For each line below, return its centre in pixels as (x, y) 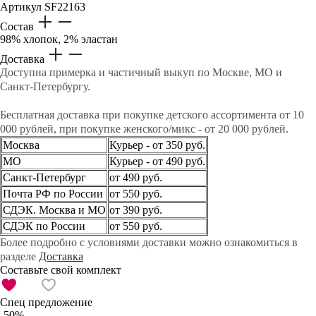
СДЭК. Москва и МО (54, 210)
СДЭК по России (44, 226)
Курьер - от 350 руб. (157, 145)
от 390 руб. (136, 210)
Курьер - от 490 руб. (157, 161)
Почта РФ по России (53, 194)
